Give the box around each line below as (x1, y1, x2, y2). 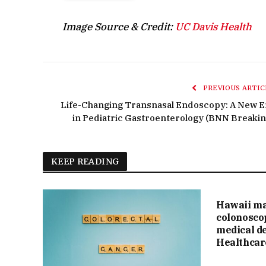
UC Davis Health (175, 20, 252, 34)
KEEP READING (51, 156, 119, 167)
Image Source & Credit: (62, 20, 176, 34)
